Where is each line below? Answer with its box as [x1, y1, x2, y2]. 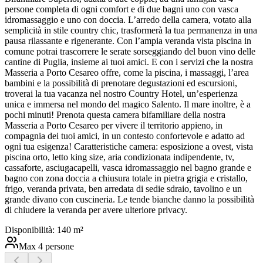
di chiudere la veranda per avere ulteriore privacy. [5, 205, 187, 215]
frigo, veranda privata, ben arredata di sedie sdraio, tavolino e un [5, 184, 242, 194]
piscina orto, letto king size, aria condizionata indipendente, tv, [5, 152, 234, 163]
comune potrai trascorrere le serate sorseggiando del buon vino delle [5, 46, 255, 57]
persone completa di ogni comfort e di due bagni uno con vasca [5, 4, 238, 15]
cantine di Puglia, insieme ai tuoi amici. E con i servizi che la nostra [5, 57, 253, 68]
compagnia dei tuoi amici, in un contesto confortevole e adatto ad [5, 131, 245, 141]
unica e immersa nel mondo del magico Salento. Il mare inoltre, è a [5, 99, 251, 110]
